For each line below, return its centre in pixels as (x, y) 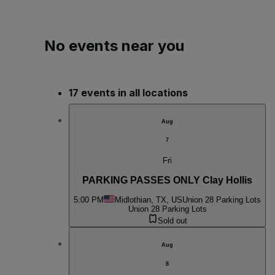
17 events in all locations (128, 92)
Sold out (172, 221)
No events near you (114, 45)
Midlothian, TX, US (149, 200)
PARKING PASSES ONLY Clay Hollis (167, 180)
